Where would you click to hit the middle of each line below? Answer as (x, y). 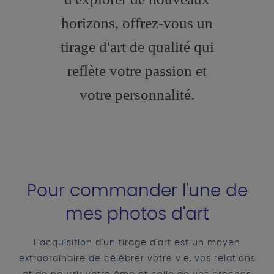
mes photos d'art (137, 215)
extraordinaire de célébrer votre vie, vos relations (137, 259)
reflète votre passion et (137, 71)
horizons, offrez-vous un (137, 23)
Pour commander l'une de (137, 192)
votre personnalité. (137, 95)
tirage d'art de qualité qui (137, 47)
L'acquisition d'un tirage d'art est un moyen (137, 243)
